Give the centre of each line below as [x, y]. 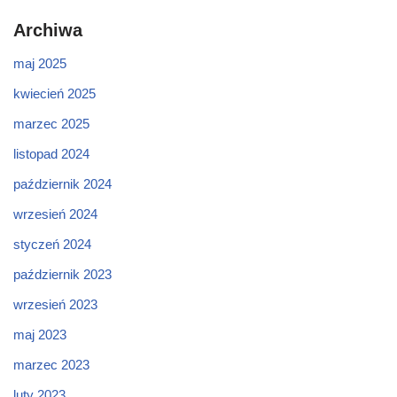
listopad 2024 [51, 153]
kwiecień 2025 [54, 93]
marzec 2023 [51, 364]
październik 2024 [62, 183]
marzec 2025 [51, 123]
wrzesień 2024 [55, 214]
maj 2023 [40, 334]
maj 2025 [40, 63]
